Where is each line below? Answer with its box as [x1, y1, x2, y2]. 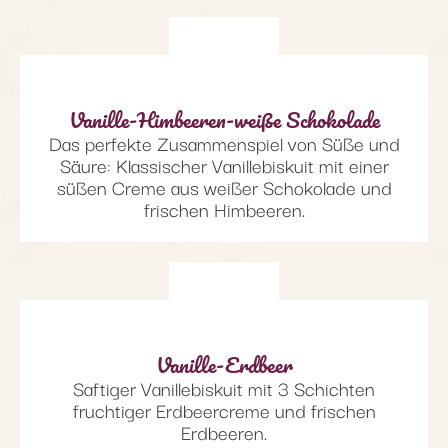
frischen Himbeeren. [143, 193, 305, 224]
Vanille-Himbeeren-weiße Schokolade [68, 101, 380, 137]
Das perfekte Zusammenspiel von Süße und [48, 127, 400, 158]
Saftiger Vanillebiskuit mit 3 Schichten [73, 372, 375, 403]
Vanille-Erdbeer [155, 346, 293, 382]
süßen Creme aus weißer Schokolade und [56, 171, 392, 202]
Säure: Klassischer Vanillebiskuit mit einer [59, 149, 389, 180]
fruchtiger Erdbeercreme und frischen [72, 394, 376, 425]
